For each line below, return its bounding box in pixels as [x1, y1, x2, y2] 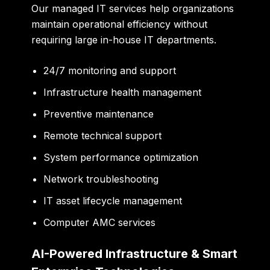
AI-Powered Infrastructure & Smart [31, 246, 238, 262]
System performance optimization [43, 151, 199, 164]
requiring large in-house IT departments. [31, 33, 217, 46]
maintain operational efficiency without [31, 17, 208, 30]
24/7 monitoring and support [43, 64, 177, 77]
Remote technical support [43, 130, 162, 142]
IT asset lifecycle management [43, 195, 183, 207]
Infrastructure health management [43, 86, 202, 99]
